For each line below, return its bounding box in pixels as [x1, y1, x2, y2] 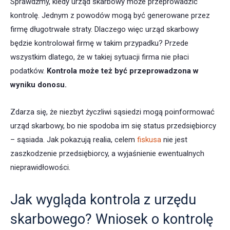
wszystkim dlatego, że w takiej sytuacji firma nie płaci [10, 52, 189, 62]
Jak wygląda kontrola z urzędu [10, 191, 196, 208]
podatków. [10, 66, 45, 76]
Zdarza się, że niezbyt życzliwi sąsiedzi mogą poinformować [10, 107, 215, 117]
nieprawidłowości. [10, 163, 70, 172]
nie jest [161, 135, 187, 145]
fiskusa [137, 135, 161, 145]
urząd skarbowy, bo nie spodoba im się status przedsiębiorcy [10, 121, 216, 131]
